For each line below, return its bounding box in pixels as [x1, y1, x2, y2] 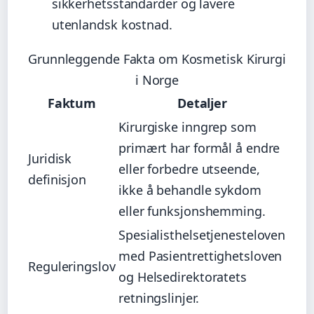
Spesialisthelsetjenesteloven [118, 226, 286, 243]
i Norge [135, 71, 179, 88]
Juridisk [28, 149, 72, 167]
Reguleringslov [28, 257, 116, 275]
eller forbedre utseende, [118, 160, 260, 177]
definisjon [28, 170, 87, 188]
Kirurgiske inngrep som [118, 118, 257, 135]
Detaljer [177, 94, 228, 111]
